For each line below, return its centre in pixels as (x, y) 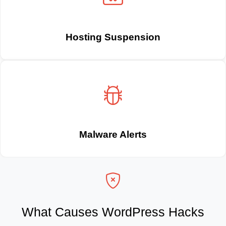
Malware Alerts (113, 134)
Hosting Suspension (113, 37)
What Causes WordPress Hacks (113, 212)
